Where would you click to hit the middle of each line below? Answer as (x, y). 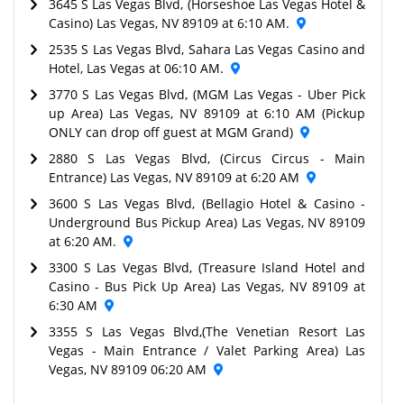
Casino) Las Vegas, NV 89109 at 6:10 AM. (169, 23)
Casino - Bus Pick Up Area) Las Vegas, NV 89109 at (207, 286)
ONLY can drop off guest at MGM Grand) (171, 132)
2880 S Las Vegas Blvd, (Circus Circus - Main (207, 158)
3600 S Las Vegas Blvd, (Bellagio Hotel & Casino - (207, 203)
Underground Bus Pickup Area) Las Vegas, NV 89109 (207, 222)
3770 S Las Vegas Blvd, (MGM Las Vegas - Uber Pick (207, 94)
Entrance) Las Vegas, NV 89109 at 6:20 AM (174, 177)
